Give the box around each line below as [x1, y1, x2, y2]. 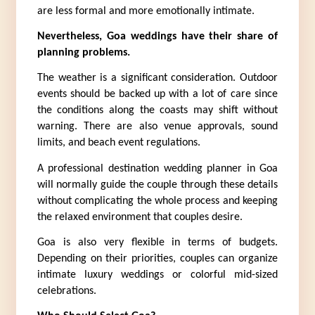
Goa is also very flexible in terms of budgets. [37, 237, 278, 248]
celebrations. [37, 285, 96, 297]
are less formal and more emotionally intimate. [37, 5, 255, 17]
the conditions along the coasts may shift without [37, 105, 278, 117]
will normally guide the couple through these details [37, 179, 278, 191]
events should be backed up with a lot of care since [37, 89, 278, 101]
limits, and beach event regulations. [37, 137, 200, 149]
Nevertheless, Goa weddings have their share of [37, 31, 278, 43]
